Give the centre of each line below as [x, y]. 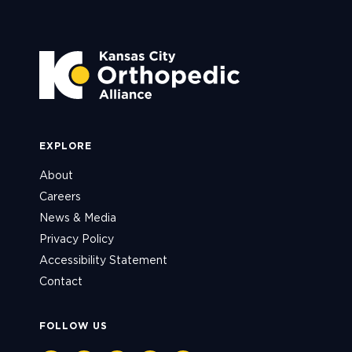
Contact [61, 281]
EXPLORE [66, 145]
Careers [60, 196]
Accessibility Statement [103, 260]
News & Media [78, 217]
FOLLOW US [73, 325]
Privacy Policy [77, 238]
